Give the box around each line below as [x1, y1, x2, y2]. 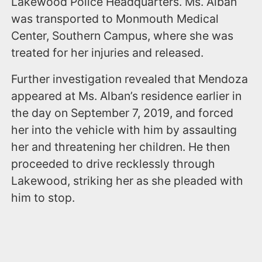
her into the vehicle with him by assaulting [11, 122, 237, 137]
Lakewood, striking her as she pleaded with [11, 173, 244, 188]
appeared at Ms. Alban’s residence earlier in [11, 88, 242, 103]
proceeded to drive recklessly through [11, 156, 216, 171]
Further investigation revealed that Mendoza [11, 71, 249, 86]
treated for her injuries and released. [11, 45, 204, 60]
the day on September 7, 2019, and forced [11, 105, 234, 120]
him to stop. [11, 190, 75, 205]
